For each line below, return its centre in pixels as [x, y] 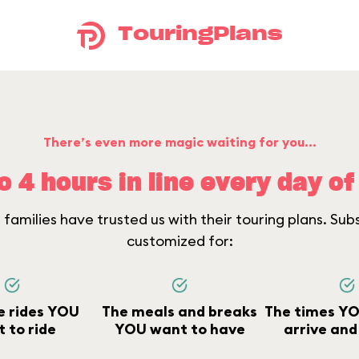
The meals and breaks [179, 311]
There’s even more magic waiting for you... [179, 142]
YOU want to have [179, 329]
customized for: [179, 241]
